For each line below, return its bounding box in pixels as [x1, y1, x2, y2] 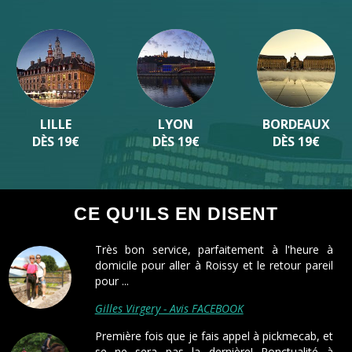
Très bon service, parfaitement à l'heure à [94, 242, 332, 257]
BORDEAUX [262, 115, 330, 133]
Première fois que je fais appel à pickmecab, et [94, 328, 332, 343]
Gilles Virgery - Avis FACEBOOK [94, 301, 243, 316]
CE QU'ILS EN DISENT [74, 203, 278, 224]
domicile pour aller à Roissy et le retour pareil [94, 258, 332, 273]
